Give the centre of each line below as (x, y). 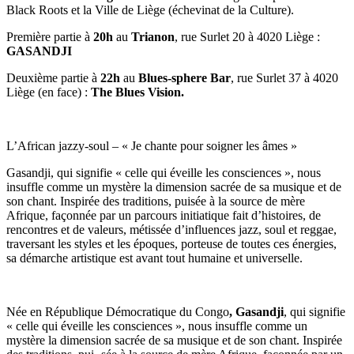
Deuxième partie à (53, 77)
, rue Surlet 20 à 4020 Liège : (247, 36)
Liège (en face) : (49, 92)
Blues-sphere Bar (185, 77)
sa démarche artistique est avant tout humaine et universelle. (154, 258)
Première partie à (50, 36)
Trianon (153, 36)
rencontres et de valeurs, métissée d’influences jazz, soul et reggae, (171, 229)
